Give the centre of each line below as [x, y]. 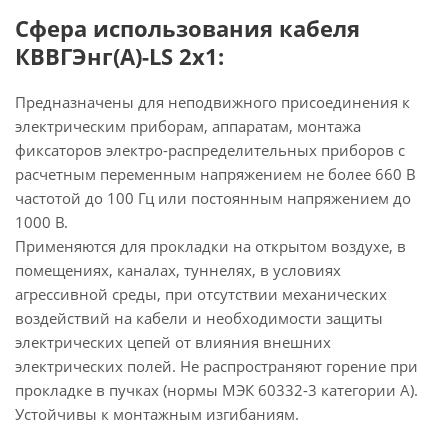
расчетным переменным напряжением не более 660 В [215, 174]
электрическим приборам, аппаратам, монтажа [188, 126]
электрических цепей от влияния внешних [173, 342]
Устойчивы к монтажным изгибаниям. [157, 414]
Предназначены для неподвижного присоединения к [212, 102]
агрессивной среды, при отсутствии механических [201, 294]
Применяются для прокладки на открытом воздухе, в [210, 246]
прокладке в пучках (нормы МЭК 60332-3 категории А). [216, 390]
